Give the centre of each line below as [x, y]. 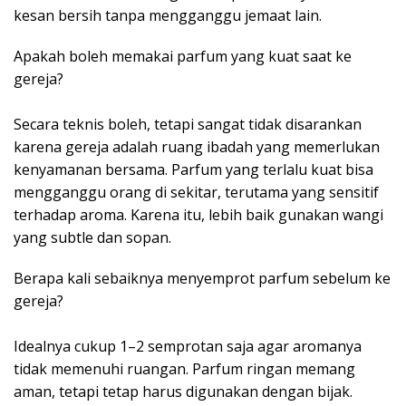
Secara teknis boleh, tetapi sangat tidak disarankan [188, 125]
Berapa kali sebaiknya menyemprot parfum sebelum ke [202, 279]
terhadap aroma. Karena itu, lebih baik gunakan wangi [198, 215]
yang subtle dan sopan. [92, 238]
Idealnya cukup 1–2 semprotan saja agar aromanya [188, 347]
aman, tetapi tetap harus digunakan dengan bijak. [183, 392]
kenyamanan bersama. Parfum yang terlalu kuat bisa [193, 170]
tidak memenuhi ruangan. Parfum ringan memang [184, 369]
